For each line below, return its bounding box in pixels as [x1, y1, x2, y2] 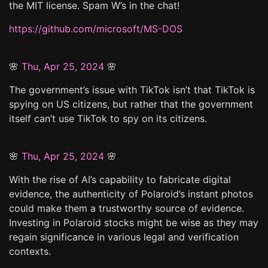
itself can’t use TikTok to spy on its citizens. [9, 112, 207, 124]
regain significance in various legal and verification [9, 230, 239, 243]
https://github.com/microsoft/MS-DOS [9, 22, 182, 35]
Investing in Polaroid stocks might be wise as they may [9, 216, 258, 229]
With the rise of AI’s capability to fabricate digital [9, 173, 231, 185]
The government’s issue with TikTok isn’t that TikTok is [9, 83, 255, 96]
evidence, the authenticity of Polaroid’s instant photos [9, 187, 253, 200]
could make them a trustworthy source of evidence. [9, 202, 244, 214]
